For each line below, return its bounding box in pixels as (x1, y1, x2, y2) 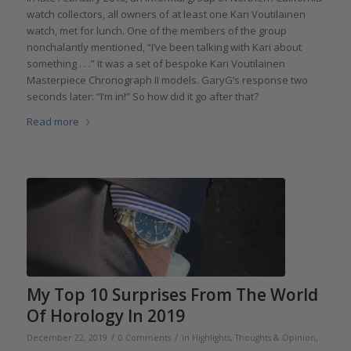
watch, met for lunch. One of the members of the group (26, 24, 287, 38)
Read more (26, 114, 79, 129)
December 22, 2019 (26, 331, 107, 343)
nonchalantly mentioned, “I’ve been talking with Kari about (26, 40, 302, 55)
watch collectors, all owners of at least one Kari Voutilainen (26, 7, 306, 22)
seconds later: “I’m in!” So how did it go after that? (26, 89, 259, 104)
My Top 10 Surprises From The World (26, 283, 318, 306)
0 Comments (118, 331, 171, 343)
